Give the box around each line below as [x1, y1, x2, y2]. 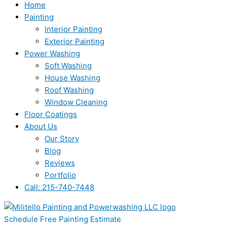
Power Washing [24, 49, 80, 58]
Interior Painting [45, 24, 102, 34]
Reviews [45, 158, 75, 168]
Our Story [45, 134, 79, 143]
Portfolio [45, 170, 76, 180]
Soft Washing [45, 61, 92, 70]
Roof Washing [45, 85, 94, 95]
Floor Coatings [24, 109, 77, 119]
